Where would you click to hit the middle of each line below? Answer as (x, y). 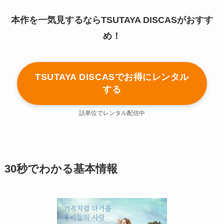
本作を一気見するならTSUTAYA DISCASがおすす (112, 20)
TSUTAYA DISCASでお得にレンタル (112, 77)
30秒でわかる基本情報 (61, 169)
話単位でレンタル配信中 (112, 113)
